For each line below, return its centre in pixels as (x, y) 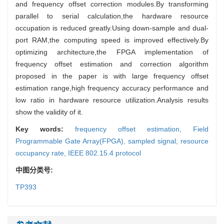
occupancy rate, (42, 153)
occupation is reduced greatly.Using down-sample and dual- (112, 28)
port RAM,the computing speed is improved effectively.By (112, 40)
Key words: (45, 129)
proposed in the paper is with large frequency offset (112, 76)
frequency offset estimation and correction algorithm (112, 64)
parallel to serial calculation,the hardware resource (112, 16)
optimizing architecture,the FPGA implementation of (112, 52)
